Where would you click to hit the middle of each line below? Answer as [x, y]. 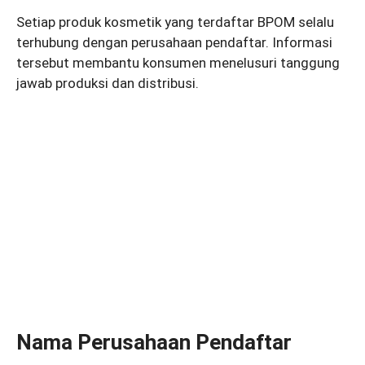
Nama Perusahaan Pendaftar [154, 343]
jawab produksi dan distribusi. [108, 83]
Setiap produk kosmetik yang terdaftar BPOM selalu [175, 22]
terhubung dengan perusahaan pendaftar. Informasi [174, 42]
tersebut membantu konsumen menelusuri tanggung [178, 62]
